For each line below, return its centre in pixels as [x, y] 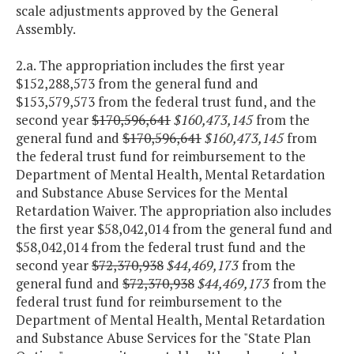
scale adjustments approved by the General [147, 11]
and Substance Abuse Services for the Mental [152, 193]
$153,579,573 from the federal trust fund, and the [166, 102]
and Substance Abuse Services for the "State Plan [163, 338]
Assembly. [46, 29]
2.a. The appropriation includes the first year [150, 66]
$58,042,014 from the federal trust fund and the [161, 247]
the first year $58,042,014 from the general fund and [174, 229]
